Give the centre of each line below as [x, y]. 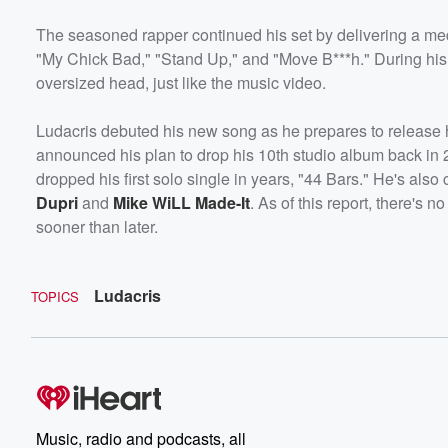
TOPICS [55, 296]
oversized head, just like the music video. [181, 82]
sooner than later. [97, 226]
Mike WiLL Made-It [181, 202]
